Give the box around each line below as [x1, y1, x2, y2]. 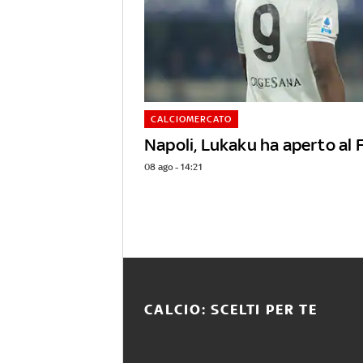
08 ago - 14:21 [144, 161, 203, 173]
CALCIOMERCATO [150, 113, 232, 126]
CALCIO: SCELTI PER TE [144, 301, 318, 318]
